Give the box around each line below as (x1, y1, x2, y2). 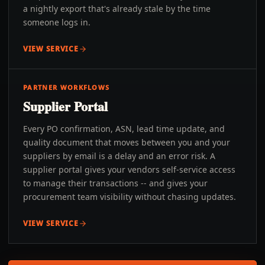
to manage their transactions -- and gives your (23, 177, 208, 189)
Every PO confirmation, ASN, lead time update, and (23, 123, 225, 134)
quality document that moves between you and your (23, 137, 230, 148)
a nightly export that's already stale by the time (23, 3, 211, 14)
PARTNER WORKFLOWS (23, 83, 110, 92)
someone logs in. (23, 17, 91, 28)
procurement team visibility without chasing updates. (23, 191, 236, 202)
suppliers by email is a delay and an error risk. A (23, 150, 215, 161)
